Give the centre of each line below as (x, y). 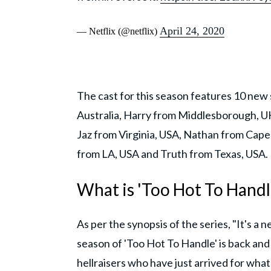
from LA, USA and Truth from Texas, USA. (172, 153)
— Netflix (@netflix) (118, 31)
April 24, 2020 (192, 31)
